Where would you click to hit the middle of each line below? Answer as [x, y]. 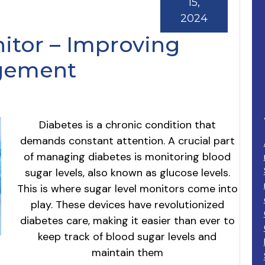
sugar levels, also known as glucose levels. [127, 172]
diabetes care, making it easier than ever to [127, 220]
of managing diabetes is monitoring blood [127, 156]
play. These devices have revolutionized [127, 204]
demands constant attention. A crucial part [127, 140]
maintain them [127, 252]
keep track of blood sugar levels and [127, 236]
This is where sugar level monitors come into [127, 188]
